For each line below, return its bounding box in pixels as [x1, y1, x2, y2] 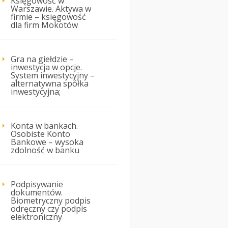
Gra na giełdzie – [11, 53, 74, 65]
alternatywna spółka [11, 78, 89, 90]
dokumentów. [11, 187, 63, 198]
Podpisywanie [11, 179, 63, 190]
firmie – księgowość [11, 11, 86, 23]
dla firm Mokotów [11, 19, 78, 31]
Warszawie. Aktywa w [11, 3, 91, 15]
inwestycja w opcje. [11, 62, 82, 73]
